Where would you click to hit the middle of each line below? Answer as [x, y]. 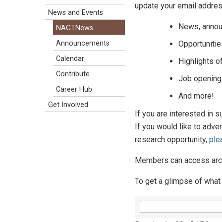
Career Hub [74, 90]
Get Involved [68, 105]
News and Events [76, 13]
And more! [196, 96]
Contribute [73, 74]
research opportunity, [172, 140]
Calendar [70, 59]
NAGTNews [75, 28]
